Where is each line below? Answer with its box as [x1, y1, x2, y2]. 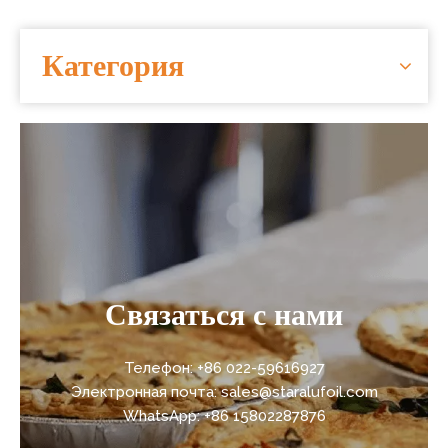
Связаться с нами [105, 297, 343, 331]
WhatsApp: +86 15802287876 [122, 406, 326, 425]
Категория [42, 48, 184, 82]
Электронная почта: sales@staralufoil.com [70, 382, 378, 401]
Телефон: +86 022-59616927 [123, 358, 325, 377]
